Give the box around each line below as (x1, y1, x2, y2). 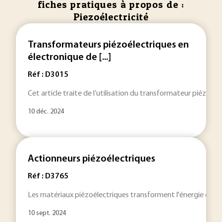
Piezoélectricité (73, 11, 149, 23)
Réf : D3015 (28, 71, 68, 79)
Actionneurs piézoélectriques (28, 154, 155, 164)
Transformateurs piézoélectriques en (28, 40, 189, 50)
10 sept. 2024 (28, 210, 66, 217)
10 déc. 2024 (28, 108, 64, 115)
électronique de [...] (28, 53, 111, 62)
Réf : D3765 (28, 172, 68, 180)
